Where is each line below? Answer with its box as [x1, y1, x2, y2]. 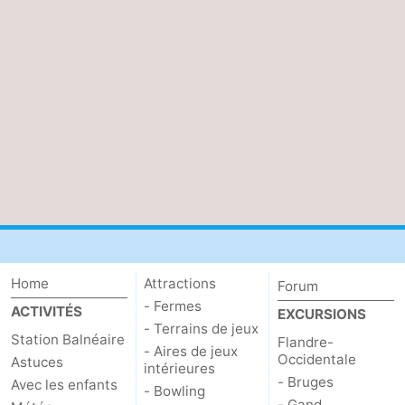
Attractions [144, 275, 217, 293]
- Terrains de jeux [144, 320, 259, 338]
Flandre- [277, 334, 334, 352]
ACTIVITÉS [11, 303, 82, 321]
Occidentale [277, 351, 356, 369]
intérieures [144, 360, 216, 378]
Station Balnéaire [11, 331, 125, 349]
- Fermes [144, 297, 202, 316]
